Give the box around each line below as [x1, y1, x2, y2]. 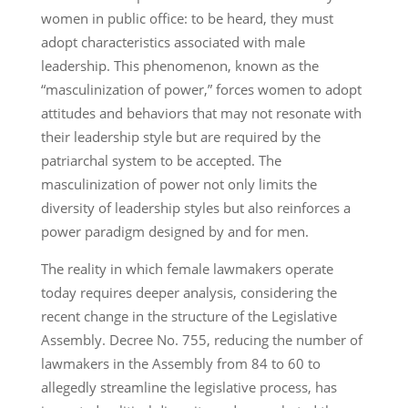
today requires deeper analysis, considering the [40, 282, 337, 301]
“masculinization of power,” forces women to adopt [40, 79, 362, 98]
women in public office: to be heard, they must [40, 8, 333, 27]
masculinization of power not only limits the [40, 174, 317, 193]
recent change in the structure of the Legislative [40, 306, 337, 325]
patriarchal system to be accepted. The [40, 150, 281, 169]
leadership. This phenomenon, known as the [40, 56, 319, 75]
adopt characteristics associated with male [40, 32, 305, 51]
